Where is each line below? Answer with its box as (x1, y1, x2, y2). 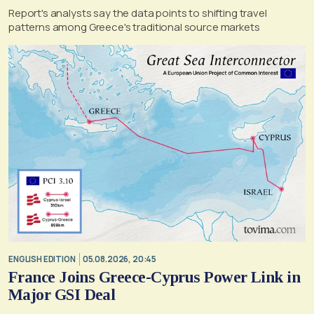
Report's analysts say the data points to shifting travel (8, 6, 267, 21)
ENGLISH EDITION (8, 253, 76, 264)
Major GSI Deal (8, 286, 116, 304)
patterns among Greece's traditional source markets (8, 20, 260, 35)
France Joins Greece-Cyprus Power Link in (8, 268, 300, 287)
